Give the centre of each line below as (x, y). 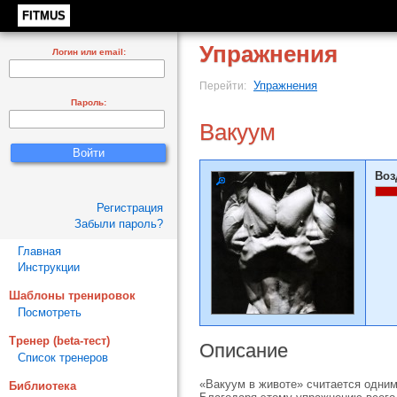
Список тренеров (63, 358)
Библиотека (43, 386)
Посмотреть (50, 312)
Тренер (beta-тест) (59, 341)
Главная (39, 251)
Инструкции (49, 267)
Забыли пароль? (119, 224)
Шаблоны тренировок (72, 296)
